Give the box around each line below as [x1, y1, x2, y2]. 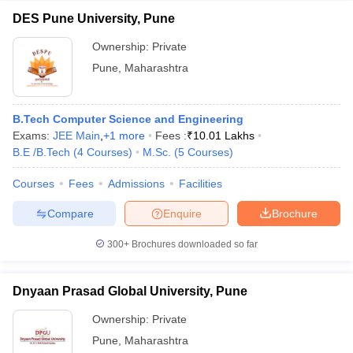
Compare [46, 206, 94, 220]
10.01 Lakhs [193, 129, 255, 142]
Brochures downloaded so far [129, 239, 258, 250]
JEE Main [53, 129, 100, 142]
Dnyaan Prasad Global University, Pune [13, 284, 247, 298]
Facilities [179, 177, 222, 190]
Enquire [163, 206, 202, 220]
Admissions [108, 177, 165, 190]
